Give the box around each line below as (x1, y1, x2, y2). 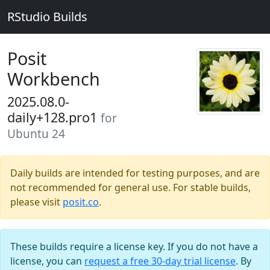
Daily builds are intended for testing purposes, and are (10, 166, 260, 180)
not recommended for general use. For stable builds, (10, 181, 251, 194)
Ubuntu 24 (7, 126, 65, 142)
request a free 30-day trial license (84, 254, 236, 268)
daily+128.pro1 (7, 108, 101, 126)
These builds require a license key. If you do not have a (10, 240, 258, 253)
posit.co (63, 195, 99, 209)
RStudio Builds (7, 8, 87, 25)
